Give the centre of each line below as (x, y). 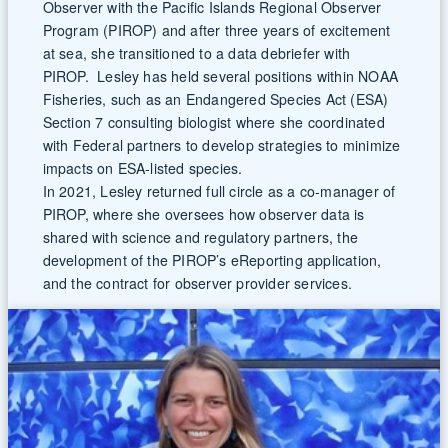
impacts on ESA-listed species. (142, 167)
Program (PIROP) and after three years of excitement (216, 29)
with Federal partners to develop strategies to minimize (221, 144)
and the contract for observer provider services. (197, 282)
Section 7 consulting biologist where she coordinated (213, 121)
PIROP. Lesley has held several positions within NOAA (220, 75)
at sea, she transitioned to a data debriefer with (196, 52)
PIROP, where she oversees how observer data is (203, 213)
